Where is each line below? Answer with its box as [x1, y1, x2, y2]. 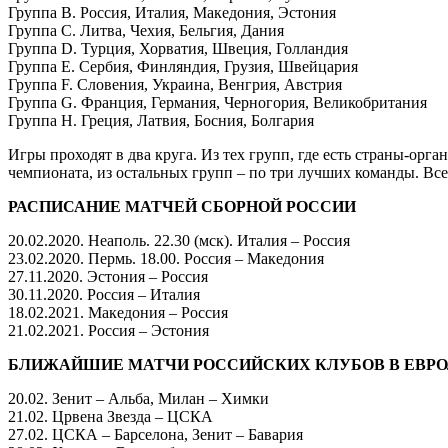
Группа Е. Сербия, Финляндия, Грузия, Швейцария [8, 57, 358, 75]
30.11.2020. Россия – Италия [8, 285, 200, 303]
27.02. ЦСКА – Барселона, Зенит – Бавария [8, 425, 303, 443]
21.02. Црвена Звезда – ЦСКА [8, 407, 213, 425]
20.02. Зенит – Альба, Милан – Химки [8, 389, 269, 407]
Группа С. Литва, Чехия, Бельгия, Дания [8, 21, 284, 39]
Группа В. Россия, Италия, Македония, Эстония [8, 3, 336, 21]
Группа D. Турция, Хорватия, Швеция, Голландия [8, 39, 348, 57]
